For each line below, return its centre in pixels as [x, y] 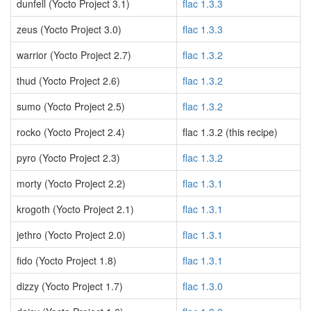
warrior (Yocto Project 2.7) [74, 55]
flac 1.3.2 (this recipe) [230, 132]
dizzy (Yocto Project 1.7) [70, 286]
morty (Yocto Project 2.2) [71, 183]
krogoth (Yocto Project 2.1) [75, 209]
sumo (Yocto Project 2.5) [71, 106]
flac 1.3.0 [203, 286]
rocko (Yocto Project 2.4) [71, 132]
